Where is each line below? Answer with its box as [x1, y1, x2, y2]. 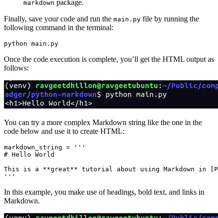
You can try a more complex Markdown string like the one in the [4, 118, 202, 127]
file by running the [141, 15, 199, 23]
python [4, 40, 27, 48]
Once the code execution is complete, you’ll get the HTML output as [4, 55, 214, 64]
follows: [4, 64, 29, 73]
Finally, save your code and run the [4, 15, 113, 23]
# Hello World [4, 151, 54, 159]
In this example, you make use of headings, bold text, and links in [4, 188, 204, 197]
